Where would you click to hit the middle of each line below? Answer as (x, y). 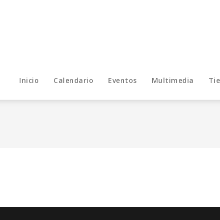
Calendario (73, 80)
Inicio (29, 80)
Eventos (123, 80)
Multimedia (173, 80)
